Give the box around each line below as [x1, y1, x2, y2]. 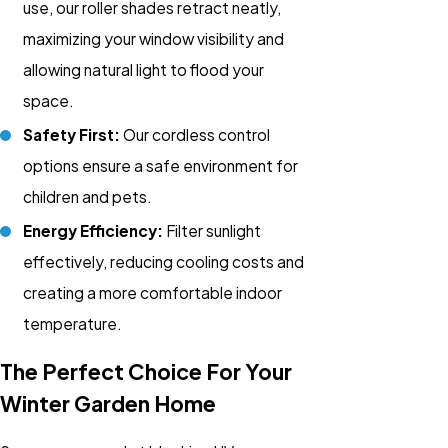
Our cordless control [120, 125, 271, 145]
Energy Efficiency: [23, 221, 164, 241]
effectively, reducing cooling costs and [23, 252, 305, 272]
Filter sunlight [163, 221, 262, 241]
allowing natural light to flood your [23, 59, 265, 79]
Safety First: [23, 125, 121, 145]
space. [23, 90, 75, 110]
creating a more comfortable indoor [23, 283, 283, 303]
